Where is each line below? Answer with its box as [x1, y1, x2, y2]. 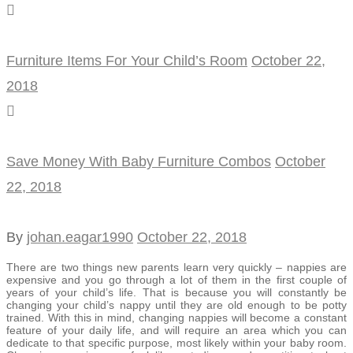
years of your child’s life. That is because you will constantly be [6, 285, 347, 299]
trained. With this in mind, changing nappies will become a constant [6, 310, 347, 324]
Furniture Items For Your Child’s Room [6, 52, 247, 69]
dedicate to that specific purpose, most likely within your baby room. [6, 336, 347, 349]
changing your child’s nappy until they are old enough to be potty [6, 298, 347, 311]
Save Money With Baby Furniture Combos [6, 153, 271, 169]
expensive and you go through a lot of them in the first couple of [6, 273, 347, 286]
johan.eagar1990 [27, 229, 133, 245]
